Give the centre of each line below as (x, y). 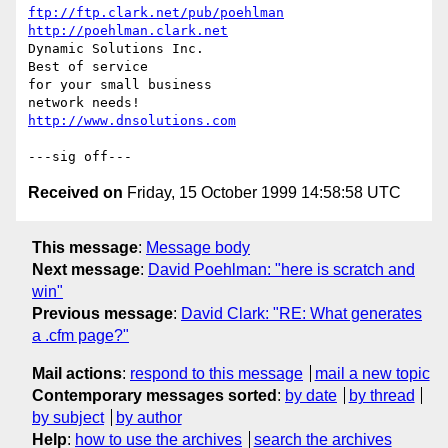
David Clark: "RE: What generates (301, 313)
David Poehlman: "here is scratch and (281, 269)
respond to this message (216, 373)
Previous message (102, 313)
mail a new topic (372, 373)
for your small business (120, 85)
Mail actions (77, 373)
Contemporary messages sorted (154, 395)
